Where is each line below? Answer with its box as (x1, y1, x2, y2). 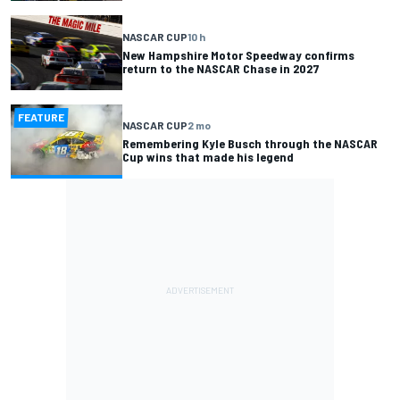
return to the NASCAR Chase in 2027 (122, 60, 320, 76)
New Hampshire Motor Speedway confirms (122, 46, 354, 62)
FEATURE (18, 110, 65, 123)
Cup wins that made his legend (122, 149, 294, 165)
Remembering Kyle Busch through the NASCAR (122, 136, 378, 152)
